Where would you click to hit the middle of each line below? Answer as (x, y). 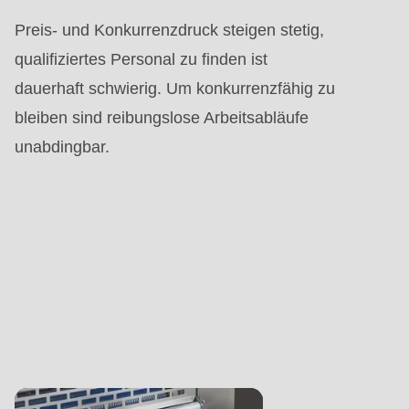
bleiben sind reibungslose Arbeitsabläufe (162, 118)
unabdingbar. (62, 147)
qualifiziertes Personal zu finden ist (141, 60)
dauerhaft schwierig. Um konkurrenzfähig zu (175, 89)
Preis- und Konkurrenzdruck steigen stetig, (169, 31)
